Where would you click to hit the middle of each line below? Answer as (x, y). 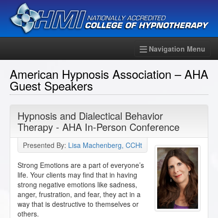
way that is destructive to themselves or (78, 204)
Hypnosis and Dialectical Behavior (90, 116)
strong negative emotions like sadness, (77, 185)
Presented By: (45, 145)
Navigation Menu (177, 49)
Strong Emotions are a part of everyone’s (81, 165)
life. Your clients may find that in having (77, 175)
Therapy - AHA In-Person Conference (99, 127)
